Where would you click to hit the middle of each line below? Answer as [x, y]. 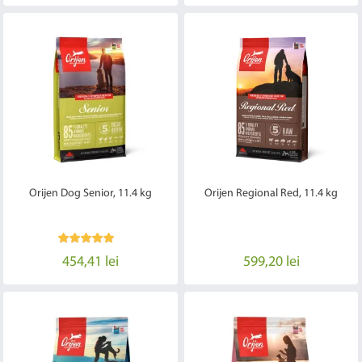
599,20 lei [271, 263]
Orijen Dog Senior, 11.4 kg [90, 194]
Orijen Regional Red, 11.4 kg [271, 194]
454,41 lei [90, 263]
